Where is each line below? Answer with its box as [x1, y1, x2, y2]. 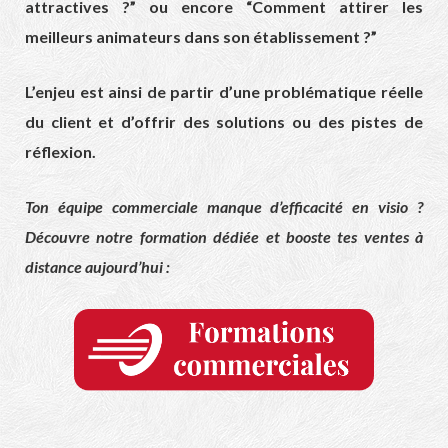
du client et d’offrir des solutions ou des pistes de [25, 112, 423, 132]
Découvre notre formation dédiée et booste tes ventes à [25, 227, 423, 247]
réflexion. [25, 142, 96, 162]
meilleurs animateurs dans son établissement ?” [25, 27, 377, 47]
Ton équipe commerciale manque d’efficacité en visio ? [25, 197, 423, 217]
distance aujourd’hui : [25, 257, 170, 277]
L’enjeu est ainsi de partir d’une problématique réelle [25, 82, 423, 102]
